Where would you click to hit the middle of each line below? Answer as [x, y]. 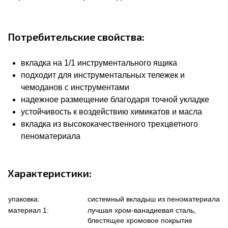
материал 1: [28, 210]
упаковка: [24, 199]
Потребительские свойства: [76, 37]
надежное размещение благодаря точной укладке [115, 100]
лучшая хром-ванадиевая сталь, [142, 210]
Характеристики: [50, 173]
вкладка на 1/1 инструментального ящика [99, 63]
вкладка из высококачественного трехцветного [109, 124]
